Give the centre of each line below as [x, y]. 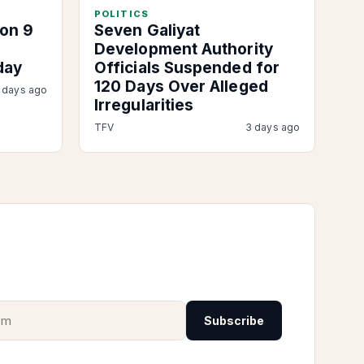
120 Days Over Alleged [181, 86]
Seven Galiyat [147, 30]
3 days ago [273, 127]
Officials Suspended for [187, 67]
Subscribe [234, 321]
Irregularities [144, 105]
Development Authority [184, 49]
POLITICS [121, 13]
